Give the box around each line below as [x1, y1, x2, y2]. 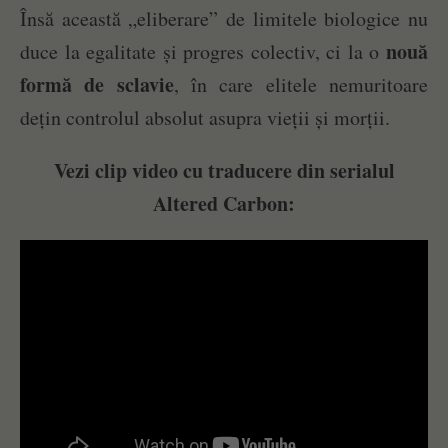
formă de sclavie [20, 70, 174, 100]
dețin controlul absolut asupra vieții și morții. [20, 104, 390, 132]
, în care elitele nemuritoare [173, 71, 429, 99]
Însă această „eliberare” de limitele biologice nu [20, 5, 428, 33]
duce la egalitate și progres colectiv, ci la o [20, 38, 386, 66]
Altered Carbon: [153, 189, 295, 219]
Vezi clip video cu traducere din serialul [53, 156, 395, 186]
